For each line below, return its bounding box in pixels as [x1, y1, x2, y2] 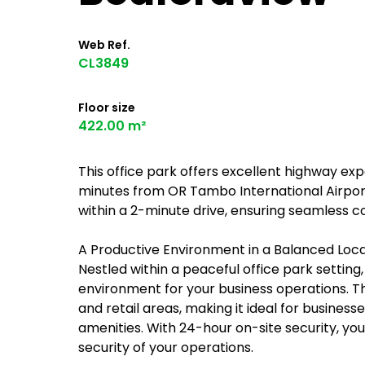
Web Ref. [78, 37, 130, 53]
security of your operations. [78, 338, 253, 357]
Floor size [78, 99, 135, 116]
